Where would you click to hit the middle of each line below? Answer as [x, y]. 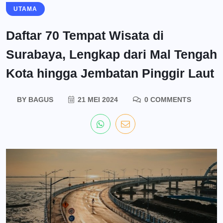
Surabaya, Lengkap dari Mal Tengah [111, 54]
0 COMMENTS [167, 99]
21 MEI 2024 [97, 99]
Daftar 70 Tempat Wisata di [85, 35]
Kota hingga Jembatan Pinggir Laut [110, 73]
